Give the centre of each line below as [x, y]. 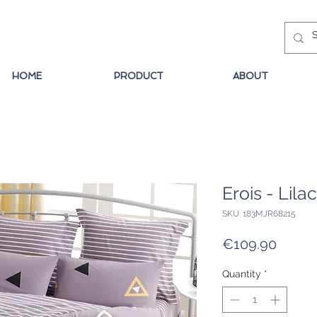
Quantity [242, 274]
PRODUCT [139, 76]
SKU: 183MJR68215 [259, 214]
